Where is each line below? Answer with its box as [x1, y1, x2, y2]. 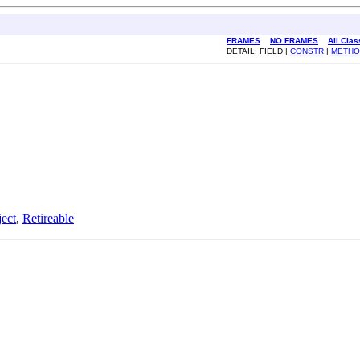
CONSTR [290, 47, 324, 55]
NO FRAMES [270, 36, 318, 45]
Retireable [22, 211, 74, 225]
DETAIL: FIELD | [227, 47, 290, 55]
